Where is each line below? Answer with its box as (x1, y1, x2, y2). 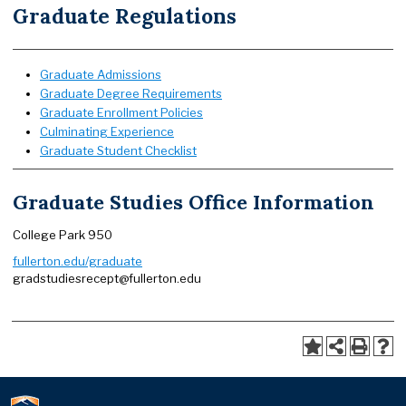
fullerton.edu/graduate (13, 254, 142, 268)
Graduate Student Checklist (40, 143, 197, 158)
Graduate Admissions (40, 67, 161, 82)
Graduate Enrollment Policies (40, 105, 203, 120)
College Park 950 (13, 227, 112, 242)
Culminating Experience (40, 124, 174, 139)
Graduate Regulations (13, 3, 237, 29)
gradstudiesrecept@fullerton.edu (13, 271, 201, 285)
